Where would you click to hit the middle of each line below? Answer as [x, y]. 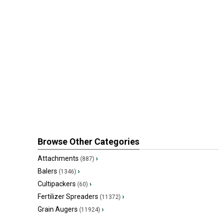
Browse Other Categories [88, 142]
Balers [47, 171]
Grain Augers [58, 209]
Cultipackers [57, 184]
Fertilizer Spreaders [68, 197]
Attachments [58, 158]
